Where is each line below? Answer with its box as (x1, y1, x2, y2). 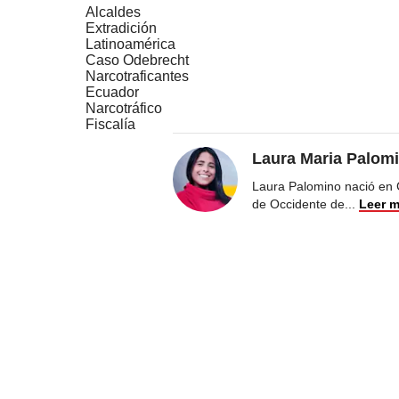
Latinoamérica (85, 36, 175, 52)
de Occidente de (252, 196, 345, 211)
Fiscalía (85, 116, 135, 132)
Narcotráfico (85, 100, 162, 116)
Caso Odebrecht (85, 52, 189, 68)
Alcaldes (85, 4, 141, 20)
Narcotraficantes (85, 68, 189, 84)
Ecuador (85, 84, 139, 100)
